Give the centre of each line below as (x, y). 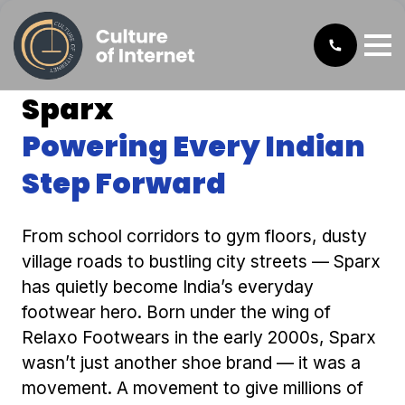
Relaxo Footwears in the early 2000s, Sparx (199, 337)
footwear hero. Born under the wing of (176, 312)
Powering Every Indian (193, 146)
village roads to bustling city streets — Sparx (201, 261)
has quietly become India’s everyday (168, 287)
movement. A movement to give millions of (193, 388)
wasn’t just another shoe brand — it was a (191, 363)
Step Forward (124, 183)
